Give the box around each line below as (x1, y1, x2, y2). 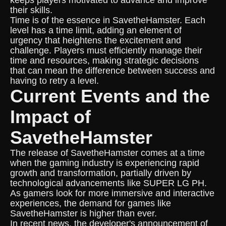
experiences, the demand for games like (10, 198, 171, 208)
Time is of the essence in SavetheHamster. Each (10, 15, 205, 25)
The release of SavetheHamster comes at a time (10, 148, 205, 158)
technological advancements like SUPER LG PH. (10, 178, 207, 188)
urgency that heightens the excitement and (10, 35, 181, 45)
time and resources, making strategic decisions (10, 55, 199, 66)
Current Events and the (10, 86, 210, 106)
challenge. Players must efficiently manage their (10, 45, 202, 55)
